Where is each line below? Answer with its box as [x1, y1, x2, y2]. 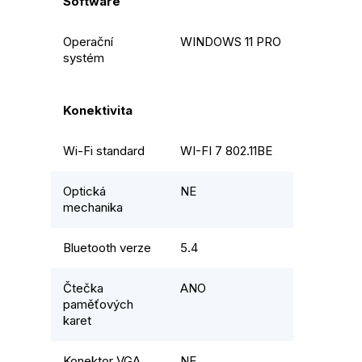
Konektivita [63, 103, 133, 119]
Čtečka [63, 280, 103, 297]
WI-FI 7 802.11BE [180, 143, 272, 159]
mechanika [63, 200, 123, 216]
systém [63, 50, 104, 66]
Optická [63, 183, 106, 200]
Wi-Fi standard [63, 143, 145, 159]
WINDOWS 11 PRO [180, 34, 281, 50]
